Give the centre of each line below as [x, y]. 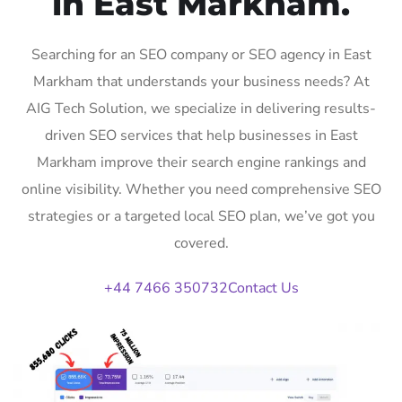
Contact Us [263, 288]
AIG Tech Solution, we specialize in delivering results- [201, 108]
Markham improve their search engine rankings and [201, 162]
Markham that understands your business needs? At [201, 81]
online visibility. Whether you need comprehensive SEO [201, 189]
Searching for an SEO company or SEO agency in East [201, 54]
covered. [201, 243]
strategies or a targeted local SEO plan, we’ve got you [201, 216]
